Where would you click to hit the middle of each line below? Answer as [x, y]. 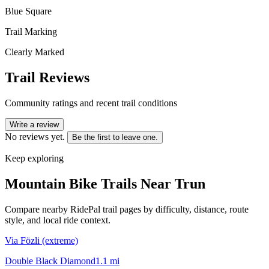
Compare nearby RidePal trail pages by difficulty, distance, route [127, 209]
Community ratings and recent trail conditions [91, 103]
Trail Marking [31, 31]
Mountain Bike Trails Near [90, 183]
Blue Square [28, 11]
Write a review [34, 124]
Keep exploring [34, 158]
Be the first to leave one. [115, 137]
